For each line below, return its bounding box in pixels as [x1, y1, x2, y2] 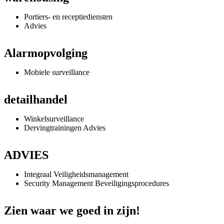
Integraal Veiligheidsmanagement [24, 170, 128, 179]
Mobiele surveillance [24, 68, 89, 77]
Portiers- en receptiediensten [24, 12, 112, 21]
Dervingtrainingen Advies [24, 123, 105, 132]
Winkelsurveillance [24, 114, 84, 123]
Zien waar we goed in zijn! [4, 204, 140, 217]
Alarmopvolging [4, 46, 87, 60]
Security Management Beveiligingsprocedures [24, 179, 169, 188]
